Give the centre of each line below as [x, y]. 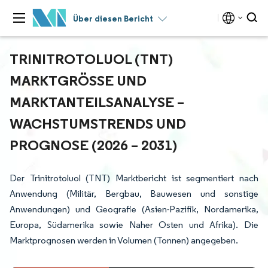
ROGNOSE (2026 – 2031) [93, 145]
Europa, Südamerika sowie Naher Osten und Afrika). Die [134, 225]
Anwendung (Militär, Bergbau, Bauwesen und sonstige [134, 194]
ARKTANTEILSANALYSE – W [97, 102]
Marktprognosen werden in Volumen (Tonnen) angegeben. [124, 240]
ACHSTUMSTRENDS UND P [98, 123]
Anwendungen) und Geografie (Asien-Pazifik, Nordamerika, [134, 209]
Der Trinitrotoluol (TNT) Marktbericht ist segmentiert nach [134, 178]
